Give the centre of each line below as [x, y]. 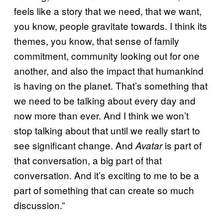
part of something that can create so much [104, 190]
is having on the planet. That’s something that [111, 85]
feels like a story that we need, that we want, [108, 10]
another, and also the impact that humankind [109, 70]
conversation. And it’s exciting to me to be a [107, 175]
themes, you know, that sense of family [97, 40]
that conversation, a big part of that [88, 160]
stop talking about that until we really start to [107, 130]
